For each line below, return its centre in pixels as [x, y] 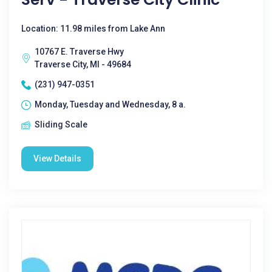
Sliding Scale [61, 124]
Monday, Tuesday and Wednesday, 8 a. [110, 104]
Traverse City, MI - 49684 [83, 64]
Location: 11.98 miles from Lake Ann [93, 29]
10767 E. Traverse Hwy [79, 52]
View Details [57, 158]
